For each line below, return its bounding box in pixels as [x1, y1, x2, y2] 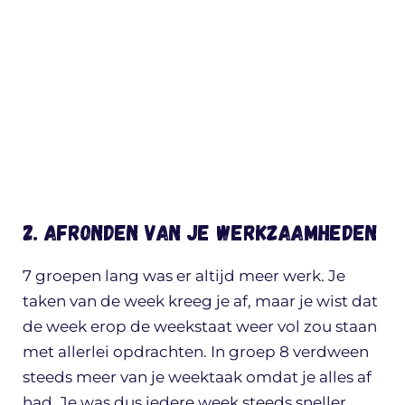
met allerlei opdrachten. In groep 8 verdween [23, 342, 369, 361]
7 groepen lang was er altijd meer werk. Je [23, 266, 345, 285]
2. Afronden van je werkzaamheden [23, 218, 377, 245]
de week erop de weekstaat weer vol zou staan [23, 316, 377, 335]
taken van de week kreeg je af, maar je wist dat [23, 291, 378, 310]
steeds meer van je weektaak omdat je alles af [23, 367, 372, 386]
